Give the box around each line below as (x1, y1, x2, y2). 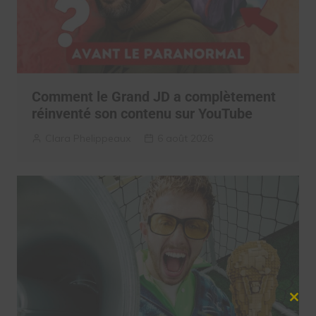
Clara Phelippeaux (44, 131, 130, 145)
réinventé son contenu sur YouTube (31, 104, 253, 122)
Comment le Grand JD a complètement (31, 87, 276, 105)
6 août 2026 (157, 131, 213, 145)
